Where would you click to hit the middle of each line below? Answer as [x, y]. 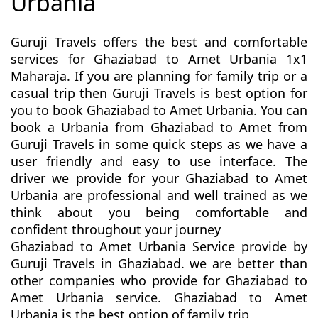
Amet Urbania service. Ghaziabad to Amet [159, 298]
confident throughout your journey [116, 230]
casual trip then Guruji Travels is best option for [159, 93]
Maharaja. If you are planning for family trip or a [159, 76]
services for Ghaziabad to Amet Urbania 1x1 [159, 59]
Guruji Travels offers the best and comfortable [159, 42]
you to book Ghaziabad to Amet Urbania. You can [159, 110]
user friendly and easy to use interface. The [159, 161]
